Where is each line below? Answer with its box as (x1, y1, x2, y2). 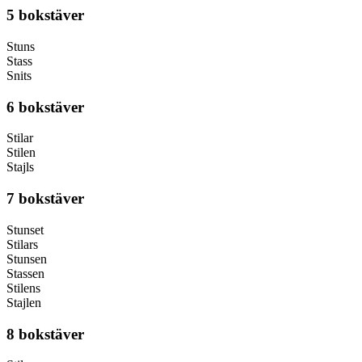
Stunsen (6, 251, 47, 266)
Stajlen (6, 295, 41, 309)
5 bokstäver (6, 6, 84, 24)
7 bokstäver (6, 190, 84, 208)
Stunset (6, 222, 44, 237)
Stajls (6, 160, 34, 175)
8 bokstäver (6, 325, 84, 343)
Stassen (6, 266, 44, 280)
